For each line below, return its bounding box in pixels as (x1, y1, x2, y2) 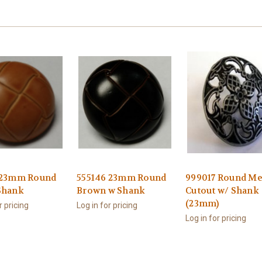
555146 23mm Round (77, 172, 167, 184)
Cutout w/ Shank (185, 185, 259, 197)
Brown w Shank (77, 185, 146, 197)
